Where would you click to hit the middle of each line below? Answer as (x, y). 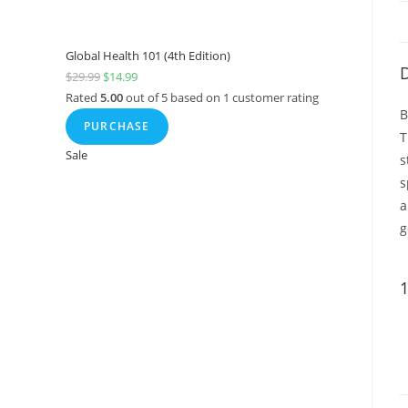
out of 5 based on (173, 97)
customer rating (274, 97)
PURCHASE (117, 126)
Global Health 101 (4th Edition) (148, 56)
